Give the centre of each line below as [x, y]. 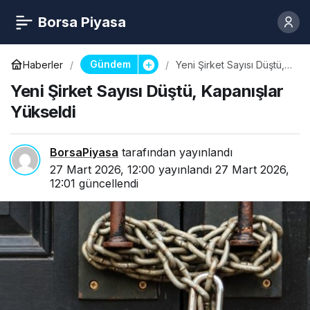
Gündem [110, 64]
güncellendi [107, 183]
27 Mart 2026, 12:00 [102, 170]
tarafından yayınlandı [175, 152]
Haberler [43, 64]
